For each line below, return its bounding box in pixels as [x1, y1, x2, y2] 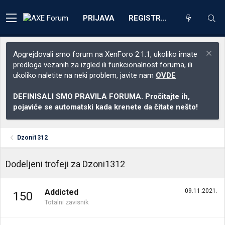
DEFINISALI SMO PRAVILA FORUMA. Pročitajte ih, [13, 92, 190, 101]
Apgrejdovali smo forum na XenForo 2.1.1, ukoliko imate [13, 50, 197, 59]
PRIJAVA [83, 13, 115, 23]
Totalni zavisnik [45, 198, 89, 206]
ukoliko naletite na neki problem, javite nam [13, 71, 156, 80]
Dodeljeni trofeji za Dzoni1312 [6, 159, 125, 169]
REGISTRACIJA [161, 13, 167, 23]
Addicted [45, 187, 78, 197]
